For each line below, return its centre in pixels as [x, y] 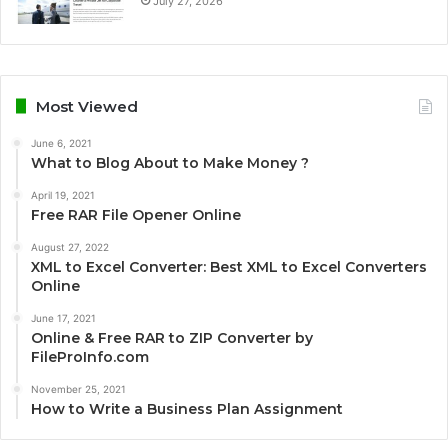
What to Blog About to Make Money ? [170, 162]
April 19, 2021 [63, 194]
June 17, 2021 [63, 317]
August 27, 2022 [70, 246]
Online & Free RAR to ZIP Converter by [172, 337]
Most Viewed [87, 106]
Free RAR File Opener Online [136, 214]
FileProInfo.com [90, 356]
